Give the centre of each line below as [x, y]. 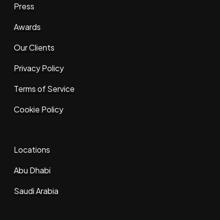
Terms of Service [44, 89]
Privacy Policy [39, 68]
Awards [27, 27]
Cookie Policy [39, 110]
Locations [32, 150]
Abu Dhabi [32, 170]
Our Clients [34, 48]
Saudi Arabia [36, 191]
